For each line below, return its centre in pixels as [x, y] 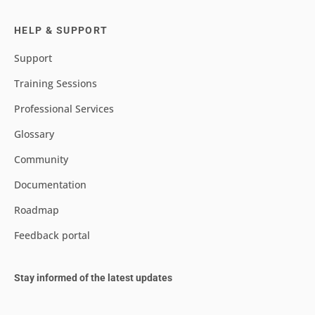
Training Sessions [56, 84]
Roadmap [37, 210]
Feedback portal [52, 236]
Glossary [34, 134]
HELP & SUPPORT [61, 31]
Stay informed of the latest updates [93, 278]
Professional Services [64, 109]
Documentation [50, 185]
